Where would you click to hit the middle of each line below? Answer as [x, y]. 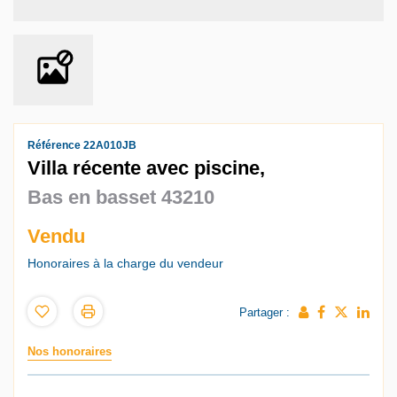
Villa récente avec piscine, [146, 168]
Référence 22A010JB [82, 145]
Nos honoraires [70, 351]
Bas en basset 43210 [121, 197]
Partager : [265, 313]
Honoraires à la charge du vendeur [125, 263]
